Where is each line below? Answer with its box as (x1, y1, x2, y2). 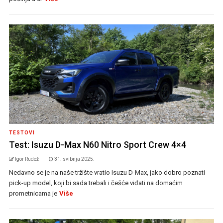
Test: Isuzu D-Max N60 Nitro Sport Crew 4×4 (8, 139, 186, 150)
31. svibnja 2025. (54, 156, 95, 162)
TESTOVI (8, 130, 35, 136)
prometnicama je (8, 190, 57, 198)
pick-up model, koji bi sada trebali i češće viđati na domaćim (8, 179, 183, 187)
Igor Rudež (14, 156, 39, 162)
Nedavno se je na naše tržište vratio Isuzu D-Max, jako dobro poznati (8, 169, 205, 177)
